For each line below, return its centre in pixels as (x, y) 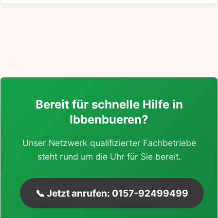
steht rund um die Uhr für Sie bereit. (109, 156)
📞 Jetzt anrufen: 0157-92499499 (112, 193)
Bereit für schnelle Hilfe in (109, 104)
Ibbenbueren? (109, 119)
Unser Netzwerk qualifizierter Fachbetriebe (109, 143)
